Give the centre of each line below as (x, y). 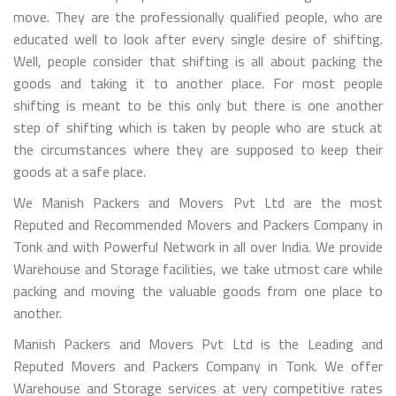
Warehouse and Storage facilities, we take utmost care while (198, 268)
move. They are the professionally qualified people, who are (198, 16)
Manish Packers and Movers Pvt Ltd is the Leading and (198, 343)
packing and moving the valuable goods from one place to (198, 290)
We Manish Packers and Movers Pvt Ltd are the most (198, 202)
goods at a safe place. (80, 171)
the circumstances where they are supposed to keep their (198, 149)
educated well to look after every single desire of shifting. (198, 38)
